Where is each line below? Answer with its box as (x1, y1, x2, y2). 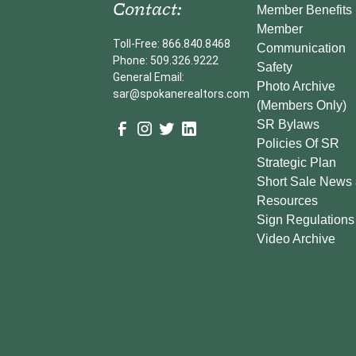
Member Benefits (256, 2, 352, 17)
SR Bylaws (256, 117, 319, 131)
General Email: (113, 71, 184, 84)
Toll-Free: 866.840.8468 (113, 37, 230, 51)
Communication (256, 41, 346, 55)
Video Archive (256, 231, 335, 246)
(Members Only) (256, 98, 346, 112)
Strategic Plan (256, 155, 336, 169)
